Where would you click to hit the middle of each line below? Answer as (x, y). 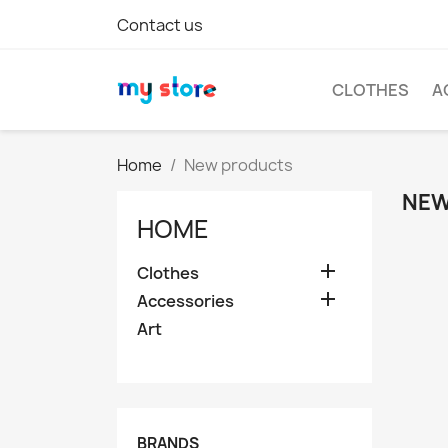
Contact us (160, 25)
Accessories (185, 301)
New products (238, 165)
